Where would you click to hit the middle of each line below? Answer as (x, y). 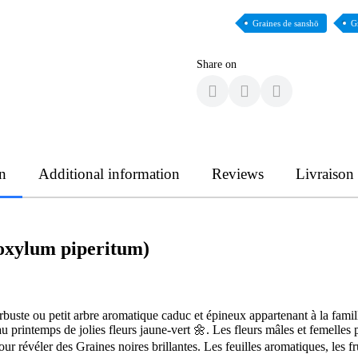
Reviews (237, 173)
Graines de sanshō (286, 23)
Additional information (109, 173)
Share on (217, 64)
